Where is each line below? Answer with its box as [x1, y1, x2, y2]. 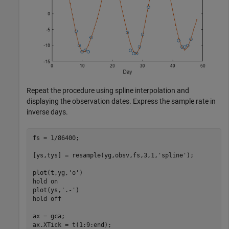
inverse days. [27, 107, 68, 116]
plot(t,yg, [32, 169, 68, 177]
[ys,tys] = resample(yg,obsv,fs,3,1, [32, 152, 158, 159]
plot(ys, [32, 187, 61, 194]
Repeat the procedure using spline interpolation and [27, 86, 189, 95]
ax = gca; [32, 213, 65, 220]
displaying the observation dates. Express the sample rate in [27, 97, 216, 105]
